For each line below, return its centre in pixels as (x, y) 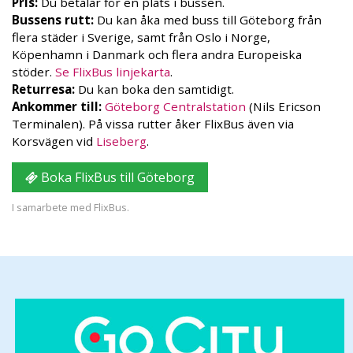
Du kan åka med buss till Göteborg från (208, 20)
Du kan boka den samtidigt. (154, 89)
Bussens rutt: (53, 20)
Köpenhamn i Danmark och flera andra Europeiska (157, 55)
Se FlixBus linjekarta (113, 72)
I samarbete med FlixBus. (71, 208)
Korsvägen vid (54, 141)
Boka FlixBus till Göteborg (116, 178)
